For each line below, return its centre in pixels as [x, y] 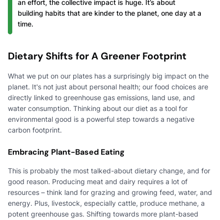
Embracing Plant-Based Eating [66, 152]
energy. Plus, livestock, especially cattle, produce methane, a [106, 203]
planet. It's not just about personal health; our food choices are [108, 86]
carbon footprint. [35, 130]
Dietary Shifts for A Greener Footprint [97, 56]
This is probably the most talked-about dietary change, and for [109, 170]
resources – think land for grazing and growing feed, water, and [110, 192]
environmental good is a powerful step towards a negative [101, 119]
